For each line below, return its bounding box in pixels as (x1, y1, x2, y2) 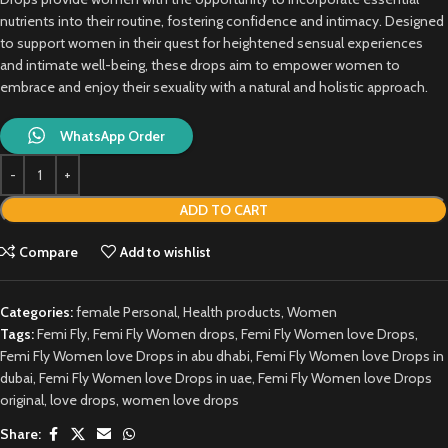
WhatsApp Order (60, 126, 165, 145)
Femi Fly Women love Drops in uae (39, 368, 252, 387)
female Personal (76, 302, 177, 321)
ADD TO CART (180, 200, 268, 219)
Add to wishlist (120, 242, 212, 261)
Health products (183, 302, 281, 321)
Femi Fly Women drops (93, 324, 235, 343)
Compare (19, 242, 79, 261)
